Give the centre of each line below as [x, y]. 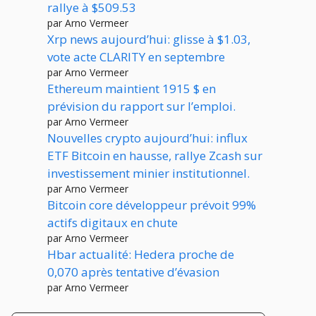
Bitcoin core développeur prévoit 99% [152, 205]
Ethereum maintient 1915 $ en [132, 88]
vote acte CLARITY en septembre [136, 56]
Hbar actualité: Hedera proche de [141, 254]
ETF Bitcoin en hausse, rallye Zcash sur [155, 155]
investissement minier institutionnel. [148, 173]
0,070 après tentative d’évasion [133, 272]
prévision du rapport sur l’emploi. [141, 106]
